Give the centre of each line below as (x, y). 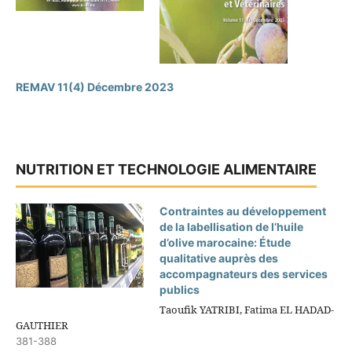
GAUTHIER (42, 325)
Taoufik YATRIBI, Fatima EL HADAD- (247, 309)
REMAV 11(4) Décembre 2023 (94, 86)
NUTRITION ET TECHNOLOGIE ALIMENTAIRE (166, 169)
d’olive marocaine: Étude (225, 242)
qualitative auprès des (219, 258)
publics (180, 289)
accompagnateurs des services (244, 273)
